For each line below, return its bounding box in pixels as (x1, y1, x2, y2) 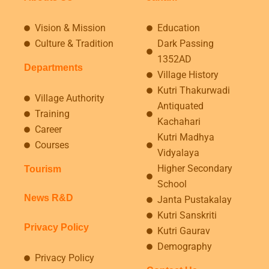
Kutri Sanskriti (157, 209, 217, 221)
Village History (157, 68, 219, 80)
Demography (157, 240, 212, 252)
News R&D (24, 193, 73, 204)
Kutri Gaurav (157, 225, 210, 237)
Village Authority (34, 92, 104, 104)
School (157, 178, 187, 190)
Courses (34, 139, 69, 151)
